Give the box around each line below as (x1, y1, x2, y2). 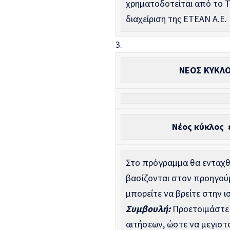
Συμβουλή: (126, 203, 170, 215)
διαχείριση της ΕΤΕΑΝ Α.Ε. (126, 13, 227, 25)
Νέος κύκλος (172, 121, 228, 133)
